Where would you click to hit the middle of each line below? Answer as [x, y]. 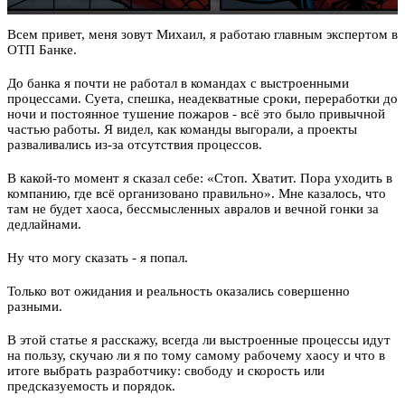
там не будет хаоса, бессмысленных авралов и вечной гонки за [193, 209]
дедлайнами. [44, 225]
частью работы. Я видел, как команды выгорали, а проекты [182, 130]
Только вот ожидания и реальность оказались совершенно [179, 292]
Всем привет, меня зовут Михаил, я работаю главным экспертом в [202, 35]
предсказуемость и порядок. [91, 386]
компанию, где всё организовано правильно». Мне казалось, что [197, 194]
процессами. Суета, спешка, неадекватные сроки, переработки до [202, 99]
